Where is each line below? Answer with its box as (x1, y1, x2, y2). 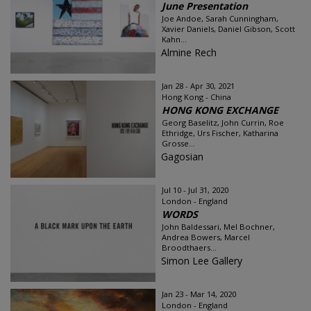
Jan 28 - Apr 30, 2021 (162, 81, 235, 91)
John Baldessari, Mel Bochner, (162, 221, 275, 232)
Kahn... (162, 34, 187, 44)
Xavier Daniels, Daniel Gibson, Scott (162, 24, 295, 34)
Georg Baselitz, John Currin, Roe (162, 117, 284, 128)
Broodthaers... (162, 242, 217, 253)
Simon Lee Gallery (161, 254, 242, 267)
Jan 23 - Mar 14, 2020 (162, 289, 236, 299)
